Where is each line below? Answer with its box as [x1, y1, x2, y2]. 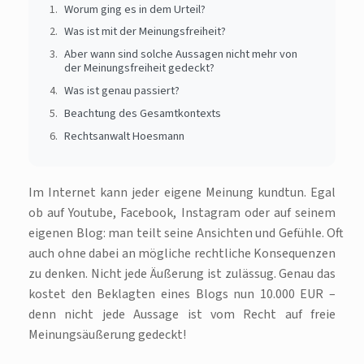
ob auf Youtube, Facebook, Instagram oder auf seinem [28, 204, 336, 222]
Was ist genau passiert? [63, 82, 180, 100]
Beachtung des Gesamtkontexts [63, 104, 221, 122]
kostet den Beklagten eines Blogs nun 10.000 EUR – [28, 285, 336, 303]
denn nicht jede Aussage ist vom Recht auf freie [28, 305, 336, 323]
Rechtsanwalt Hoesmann [63, 127, 184, 145]
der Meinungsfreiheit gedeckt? [63, 59, 214, 77]
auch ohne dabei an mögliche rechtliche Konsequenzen [28, 245, 336, 262]
